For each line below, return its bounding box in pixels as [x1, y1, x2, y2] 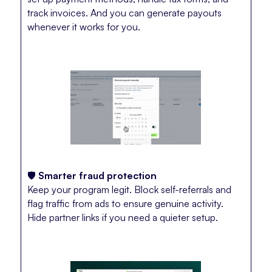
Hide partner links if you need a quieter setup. [27, 211, 218, 224]
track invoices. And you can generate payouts [27, 7, 222, 19]
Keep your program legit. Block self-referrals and [27, 183, 231, 196]
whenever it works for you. [27, 21, 140, 33]
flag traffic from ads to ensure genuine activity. [27, 197, 223, 210]
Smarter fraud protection [38, 169, 157, 182]
